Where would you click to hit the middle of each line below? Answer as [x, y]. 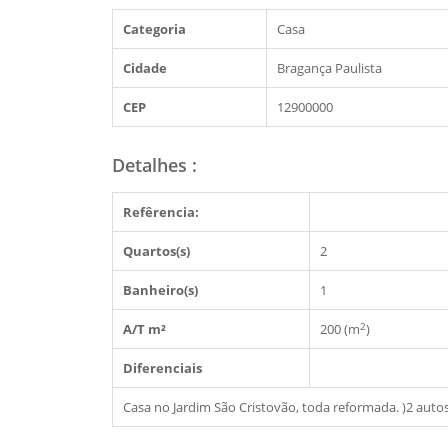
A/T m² [144, 329]
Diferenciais [162, 368]
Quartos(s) [156, 251]
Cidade [145, 68]
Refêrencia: [161, 212]
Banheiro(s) [160, 290]
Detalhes [152, 165]
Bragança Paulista [329, 68]
